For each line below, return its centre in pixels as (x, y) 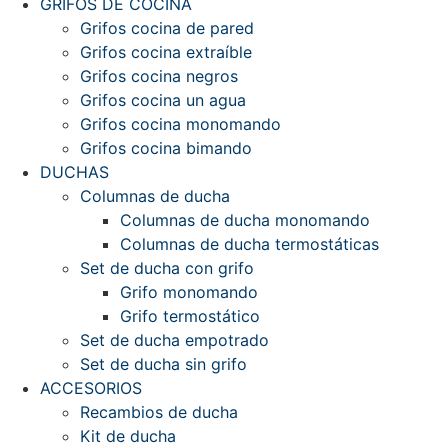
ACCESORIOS (91, 388)
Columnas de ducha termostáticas (249, 244)
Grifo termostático (190, 316)
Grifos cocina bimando (166, 148)
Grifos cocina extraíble (166, 52)
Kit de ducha (128, 436)
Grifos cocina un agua (163, 100)
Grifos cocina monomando (180, 124)
